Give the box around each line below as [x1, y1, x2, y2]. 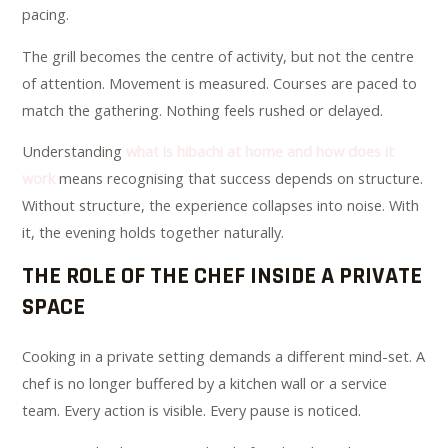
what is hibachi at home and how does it [126, 141, 395, 162]
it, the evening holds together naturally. [22, 222, 285, 243]
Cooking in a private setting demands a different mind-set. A [22, 345, 426, 366]
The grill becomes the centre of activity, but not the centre [22, 45, 415, 66]
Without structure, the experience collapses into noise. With [22, 195, 420, 216]
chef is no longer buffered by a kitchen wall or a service [22, 372, 388, 393]
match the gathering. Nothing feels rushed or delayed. [22, 99, 384, 120]
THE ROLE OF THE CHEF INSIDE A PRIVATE [22, 260, 423, 291]
